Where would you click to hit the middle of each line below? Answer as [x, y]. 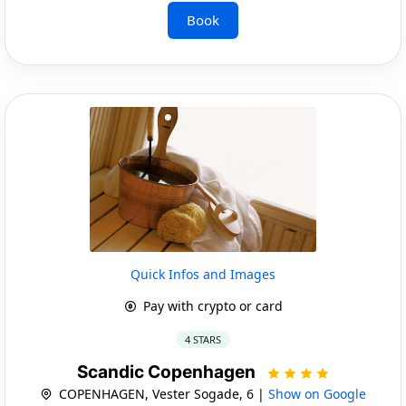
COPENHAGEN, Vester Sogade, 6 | [162, 393]
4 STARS [203, 339]
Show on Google [317, 393]
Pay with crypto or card [211, 305]
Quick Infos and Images [203, 274]
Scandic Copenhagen [168, 372]
